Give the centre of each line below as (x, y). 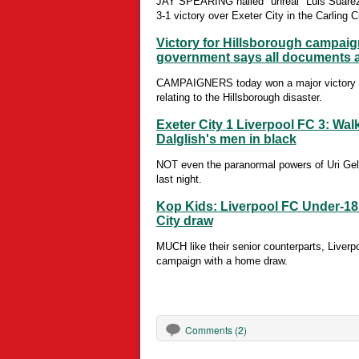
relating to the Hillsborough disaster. (239, 98)
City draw (184, 221)
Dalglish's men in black (226, 139)
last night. (179, 179)
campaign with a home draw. (222, 261)
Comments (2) (216, 330)
